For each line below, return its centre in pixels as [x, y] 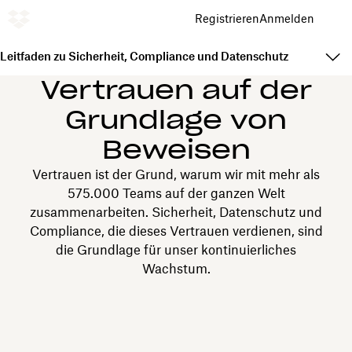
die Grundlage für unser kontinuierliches [176, 250]
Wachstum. [176, 269]
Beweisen [176, 150]
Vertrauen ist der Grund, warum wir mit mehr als [176, 174]
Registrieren [227, 18]
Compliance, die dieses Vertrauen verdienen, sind [176, 231]
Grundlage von [176, 120]
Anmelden [287, 18]
